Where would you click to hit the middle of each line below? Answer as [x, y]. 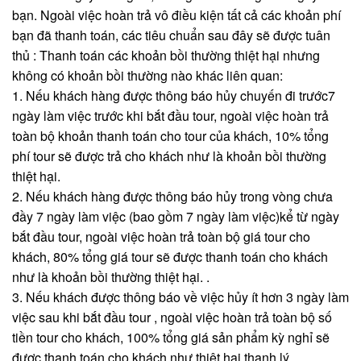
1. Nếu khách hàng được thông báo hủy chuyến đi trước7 [174, 96]
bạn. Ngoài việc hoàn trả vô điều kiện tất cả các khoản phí [176, 15]
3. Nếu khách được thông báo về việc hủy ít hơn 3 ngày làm [180, 297]
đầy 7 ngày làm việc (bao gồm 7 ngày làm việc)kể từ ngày [176, 217]
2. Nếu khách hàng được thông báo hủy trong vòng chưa [172, 197]
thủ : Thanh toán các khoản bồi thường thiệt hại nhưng [166, 56]
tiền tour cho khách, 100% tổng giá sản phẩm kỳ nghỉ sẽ [171, 338]
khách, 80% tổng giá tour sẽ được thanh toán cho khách [170, 257]
